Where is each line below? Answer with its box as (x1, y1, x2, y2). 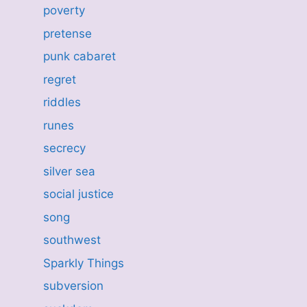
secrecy (42, 141, 86, 155)
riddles (42, 95, 81, 109)
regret (42, 72, 76, 86)
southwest (42, 233, 101, 247)
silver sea (42, 164, 95, 178)
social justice (42, 187, 114, 201)
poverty (42, 3, 85, 17)
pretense (42, 26, 92, 40)
